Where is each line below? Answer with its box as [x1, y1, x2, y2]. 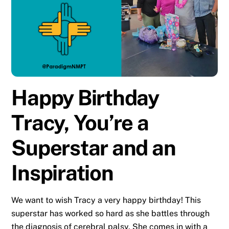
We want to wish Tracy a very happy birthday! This [11, 195, 201, 205]
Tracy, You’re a [11, 110, 149, 135]
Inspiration [11, 160, 113, 186]
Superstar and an [11, 135, 176, 161]
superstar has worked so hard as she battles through [11, 209, 210, 219]
